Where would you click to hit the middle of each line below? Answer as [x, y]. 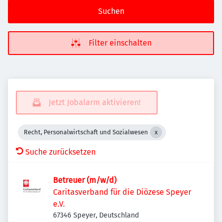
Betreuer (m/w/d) [85, 180]
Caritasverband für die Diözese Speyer [122, 192]
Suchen [111, 11]
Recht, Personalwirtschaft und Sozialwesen [86, 132]
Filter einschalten [120, 43]
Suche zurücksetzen [60, 152]
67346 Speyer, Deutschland [96, 215]
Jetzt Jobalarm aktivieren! [95, 102]
